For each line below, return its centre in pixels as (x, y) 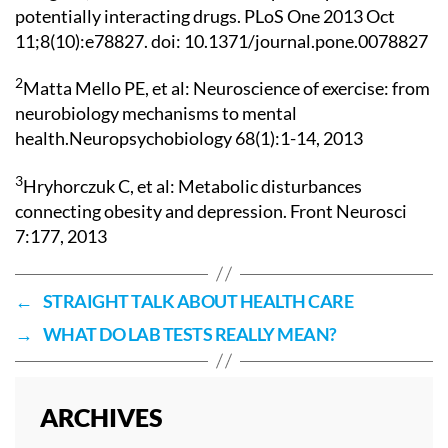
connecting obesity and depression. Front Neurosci (211, 210)
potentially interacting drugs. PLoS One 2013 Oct (205, 15)
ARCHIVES (101, 416)
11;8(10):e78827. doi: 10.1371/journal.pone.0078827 (221, 40)
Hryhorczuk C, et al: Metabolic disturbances (192, 185)
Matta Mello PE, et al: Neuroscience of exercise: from (226, 88)
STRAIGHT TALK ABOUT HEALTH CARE (198, 300)
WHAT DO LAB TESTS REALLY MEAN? (189, 333)
